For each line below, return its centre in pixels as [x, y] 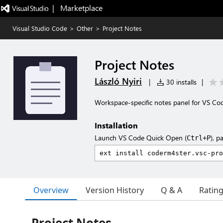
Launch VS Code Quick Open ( [141, 138]
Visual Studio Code [40, 28]
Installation [116, 125]
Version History [115, 190]
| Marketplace [77, 8]
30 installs [180, 82]
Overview [51, 190]
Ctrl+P [199, 138]
